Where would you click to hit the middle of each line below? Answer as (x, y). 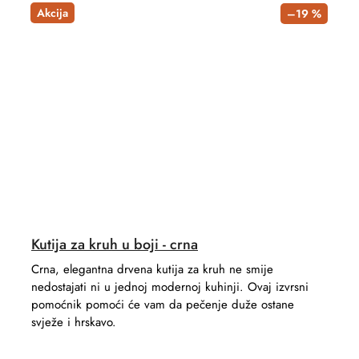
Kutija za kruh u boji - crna (115, 244)
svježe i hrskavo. (74, 322)
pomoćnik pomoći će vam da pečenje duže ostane (163, 304)
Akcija (52, 12)
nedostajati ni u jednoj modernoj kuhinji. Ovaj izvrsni (170, 286)
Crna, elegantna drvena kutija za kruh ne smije (152, 269)
